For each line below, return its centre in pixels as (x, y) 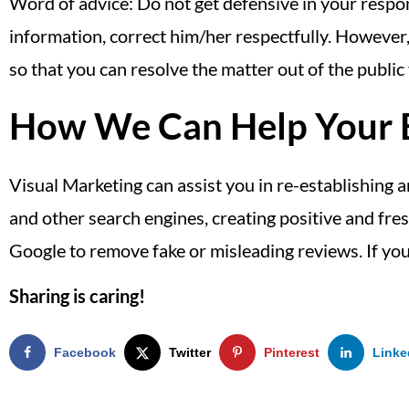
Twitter (190, 352)
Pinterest (292, 352)
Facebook (85, 352)
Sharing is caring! (77, 295)
